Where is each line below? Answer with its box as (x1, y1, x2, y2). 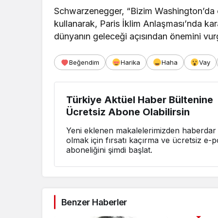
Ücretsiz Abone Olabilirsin (66, 106, 190, 118)
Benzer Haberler (61, 197, 127, 207)
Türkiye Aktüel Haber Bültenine (66, 93, 213, 106)
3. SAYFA (185, 206, 212, 215)
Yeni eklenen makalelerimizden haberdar (66, 125, 216, 135)
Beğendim (69, 58, 99, 66)
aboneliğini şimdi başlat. (66, 145, 152, 155)
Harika (121, 58, 140, 66)
